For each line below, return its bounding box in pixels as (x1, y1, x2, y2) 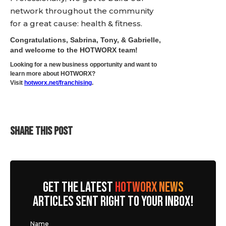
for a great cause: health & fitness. (10, 19, 142, 28)
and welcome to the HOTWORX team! (10, 46, 138, 54)
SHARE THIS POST (10, 124, 73, 138)
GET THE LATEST (42, 179, 115, 196)
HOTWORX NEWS (115, 179, 184, 196)
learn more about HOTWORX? (10, 70, 95, 77)
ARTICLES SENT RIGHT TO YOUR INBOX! (32, 193, 194, 210)
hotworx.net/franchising (24, 79, 92, 86)
